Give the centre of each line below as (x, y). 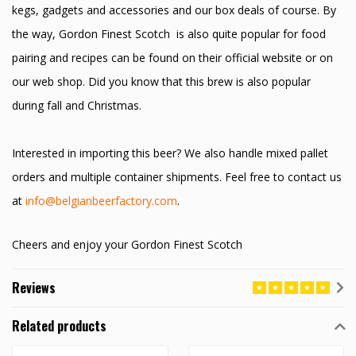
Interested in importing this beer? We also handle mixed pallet (170, 153)
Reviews (34, 288)
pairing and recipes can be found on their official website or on (172, 57)
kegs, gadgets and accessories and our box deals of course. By (174, 10)
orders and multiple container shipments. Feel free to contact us (177, 176)
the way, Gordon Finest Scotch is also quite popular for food (169, 33)
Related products (59, 326)
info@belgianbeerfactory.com (101, 200)
